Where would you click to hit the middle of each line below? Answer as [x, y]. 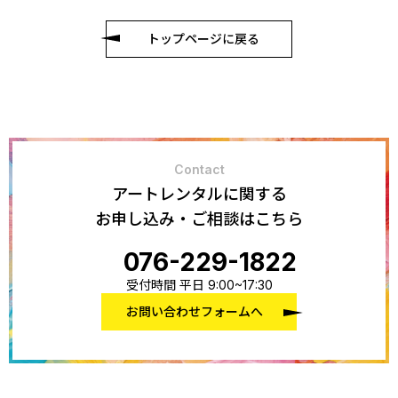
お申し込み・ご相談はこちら [199, 219]
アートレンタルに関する [199, 194]
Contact [199, 169]
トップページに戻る [203, 39]
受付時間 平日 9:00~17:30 [199, 285]
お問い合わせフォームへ [195, 311]
